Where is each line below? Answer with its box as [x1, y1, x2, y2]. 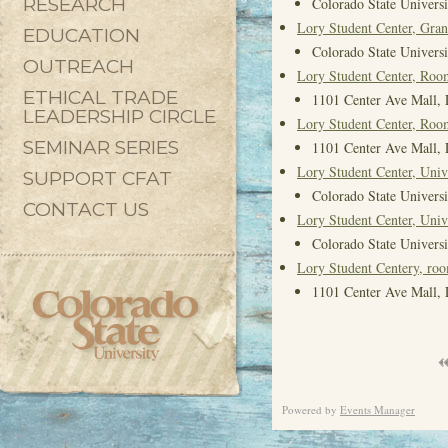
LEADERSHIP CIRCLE [23, 105, 216, 128]
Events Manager [340, 402, 415, 417]
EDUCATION [23, 24, 140, 47]
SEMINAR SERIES [23, 136, 179, 159]
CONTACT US [23, 198, 149, 221]
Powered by [282, 402, 340, 417]
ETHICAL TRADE [23, 86, 178, 109]
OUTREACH [23, 55, 134, 78]
